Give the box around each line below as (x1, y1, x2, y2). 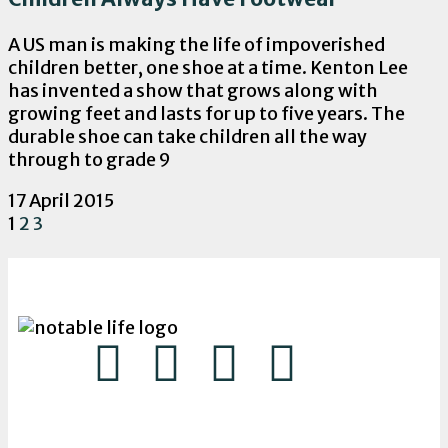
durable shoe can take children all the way (8, 125, 367, 149)
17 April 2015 (8, 189, 114, 213)
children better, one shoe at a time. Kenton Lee (8, 56, 408, 80)
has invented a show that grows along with (8, 79, 378, 103)
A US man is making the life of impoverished (8, 33, 385, 57)
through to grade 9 (8, 148, 171, 172)
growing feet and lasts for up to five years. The (8, 102, 405, 126)
